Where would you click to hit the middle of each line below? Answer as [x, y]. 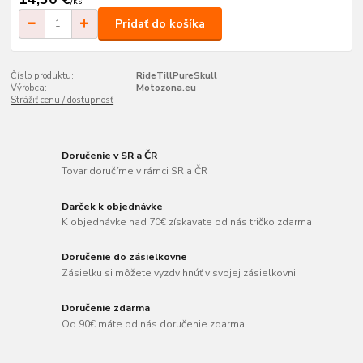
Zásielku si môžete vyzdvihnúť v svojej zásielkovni [179, 273]
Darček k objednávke [113, 206]
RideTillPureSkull [176, 76]
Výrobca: [29, 88]
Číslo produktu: [43, 76]
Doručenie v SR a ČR [110, 155]
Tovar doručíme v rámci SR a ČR [135, 171]
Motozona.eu [166, 88]
